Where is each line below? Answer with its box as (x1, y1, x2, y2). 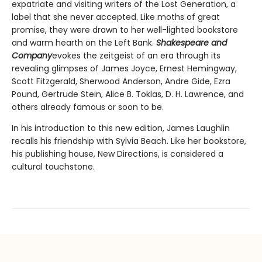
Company (12, 49, 52, 61)
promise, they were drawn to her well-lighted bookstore (12, 23, 238, 36)
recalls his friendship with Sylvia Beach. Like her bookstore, (12, 135, 246, 147)
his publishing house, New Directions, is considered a (12, 147, 223, 160)
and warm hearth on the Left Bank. (12, 36, 156, 49)
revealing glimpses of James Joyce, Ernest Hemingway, (12, 62, 237, 74)
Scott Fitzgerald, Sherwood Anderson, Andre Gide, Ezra (12, 75, 230, 87)
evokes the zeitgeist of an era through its (52, 49, 220, 61)
